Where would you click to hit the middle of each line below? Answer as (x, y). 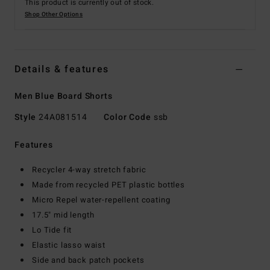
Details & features (62, 70)
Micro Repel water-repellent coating (101, 200)
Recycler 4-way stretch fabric (89, 170)
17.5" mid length (63, 215)
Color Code (127, 118)
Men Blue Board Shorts (64, 96)
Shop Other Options (54, 15)
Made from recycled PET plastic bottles (108, 185)
